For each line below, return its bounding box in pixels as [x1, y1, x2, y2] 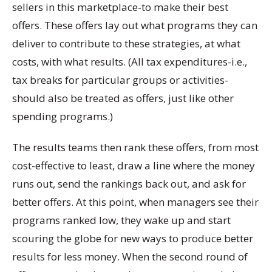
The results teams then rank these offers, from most [12, 140, 259, 155]
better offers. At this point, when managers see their [12, 195, 259, 209]
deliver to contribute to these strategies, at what [12, 36, 240, 51]
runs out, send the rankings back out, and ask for [12, 177, 246, 191]
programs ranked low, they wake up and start [12, 213, 231, 228]
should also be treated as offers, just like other [12, 91, 234, 106]
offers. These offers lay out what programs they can [12, 18, 257, 33]
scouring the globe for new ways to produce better [12, 231, 253, 246]
